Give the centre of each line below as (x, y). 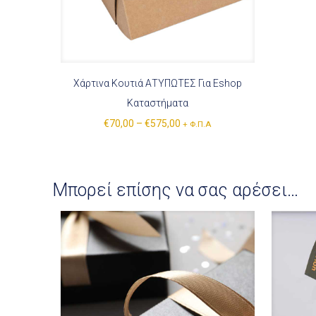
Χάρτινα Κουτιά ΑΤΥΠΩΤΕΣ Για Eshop (157, 83)
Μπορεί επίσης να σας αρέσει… (175, 190)
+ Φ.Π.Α (197, 124)
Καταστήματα (157, 103)
